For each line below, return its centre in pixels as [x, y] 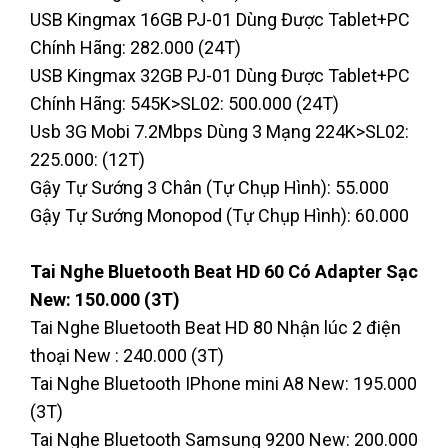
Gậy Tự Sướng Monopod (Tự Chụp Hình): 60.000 [219, 215]
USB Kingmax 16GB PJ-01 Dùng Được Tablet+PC [220, 19]
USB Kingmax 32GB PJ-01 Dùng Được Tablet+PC [220, 75]
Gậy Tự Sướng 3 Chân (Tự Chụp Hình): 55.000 [209, 187]
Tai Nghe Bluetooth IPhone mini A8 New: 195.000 [223, 383]
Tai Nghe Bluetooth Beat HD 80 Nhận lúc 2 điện [215, 327]
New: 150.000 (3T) [105, 299]
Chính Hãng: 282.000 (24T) [135, 47]
